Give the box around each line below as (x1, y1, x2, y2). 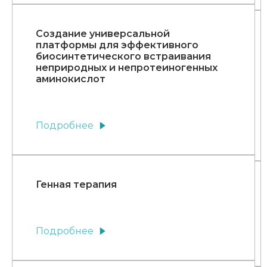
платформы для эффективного (36, 39, 198, 51)
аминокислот (36, 73, 105, 85)
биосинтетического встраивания (36, 51, 211, 63)
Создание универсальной (36, 28, 170, 40)
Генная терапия (36, 179, 117, 191)
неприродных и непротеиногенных (36, 62, 218, 74)
